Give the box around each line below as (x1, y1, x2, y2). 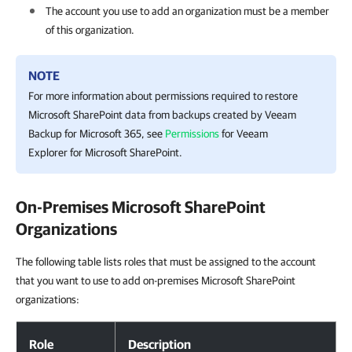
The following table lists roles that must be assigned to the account (16, 255, 316, 268)
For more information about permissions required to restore (28, 90, 298, 102)
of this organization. (46, 24, 134, 36)
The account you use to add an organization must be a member (46, 5, 329, 17)
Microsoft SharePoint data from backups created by (28, 108, 265, 121)
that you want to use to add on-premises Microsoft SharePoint (16, 274, 295, 287)
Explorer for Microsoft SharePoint (28, 146, 179, 159)
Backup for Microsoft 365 (28, 127, 141, 140)
